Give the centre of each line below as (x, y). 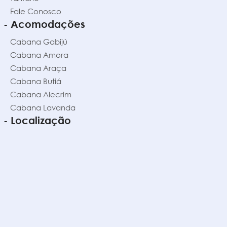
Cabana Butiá (36, 81)
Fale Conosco (36, 11)
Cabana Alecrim (41, 94)
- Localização (37, 120)
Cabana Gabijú (39, 42)
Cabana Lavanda (43, 108)
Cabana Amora (39, 55)
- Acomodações (44, 24)
